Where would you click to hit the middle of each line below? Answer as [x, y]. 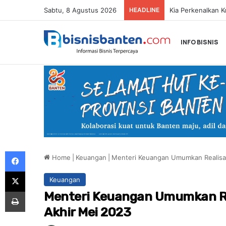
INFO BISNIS [200, 42]
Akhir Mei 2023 [87, 212]
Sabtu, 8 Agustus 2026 [80, 10]
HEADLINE [144, 10]
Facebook [41, 151]
